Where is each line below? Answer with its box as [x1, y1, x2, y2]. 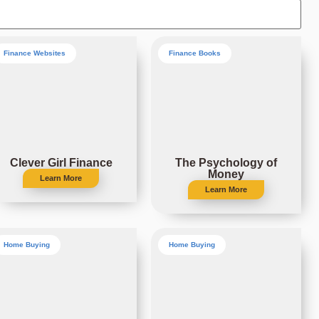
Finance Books [168, 49, 221, 58]
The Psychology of [174, 157, 277, 169]
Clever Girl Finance [9, 157, 113, 169]
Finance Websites [4, 49, 66, 58]
